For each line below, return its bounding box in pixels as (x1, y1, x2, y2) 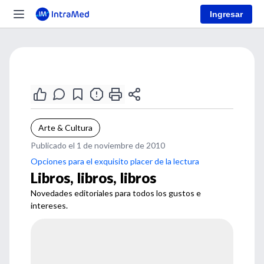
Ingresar (210, 9, 243, 19)
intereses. (31, 200, 68, 210)
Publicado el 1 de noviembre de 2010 (31, 140, 165, 150)
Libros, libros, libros (31, 169, 156, 186)
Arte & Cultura (38, 123, 93, 133)
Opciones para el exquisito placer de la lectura (31, 156, 199, 166)
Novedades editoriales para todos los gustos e (31, 188, 201, 198)
